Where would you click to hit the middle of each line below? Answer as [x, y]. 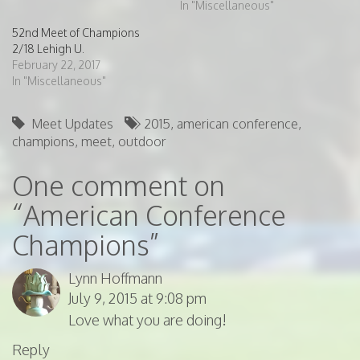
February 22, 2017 [56, 65]
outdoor [142, 142]
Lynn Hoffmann [115, 278]
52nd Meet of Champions [76, 33]
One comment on [119, 186]
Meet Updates [72, 124]
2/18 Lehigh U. [48, 49]
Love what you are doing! [147, 320]
